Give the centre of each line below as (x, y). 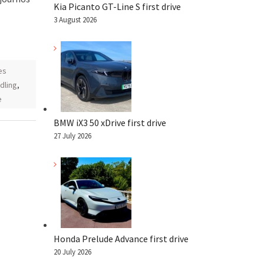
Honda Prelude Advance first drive (121, 238)
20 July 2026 (72, 252)
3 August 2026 (75, 20)
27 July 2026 (72, 136)
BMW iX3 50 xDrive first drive (110, 122)
